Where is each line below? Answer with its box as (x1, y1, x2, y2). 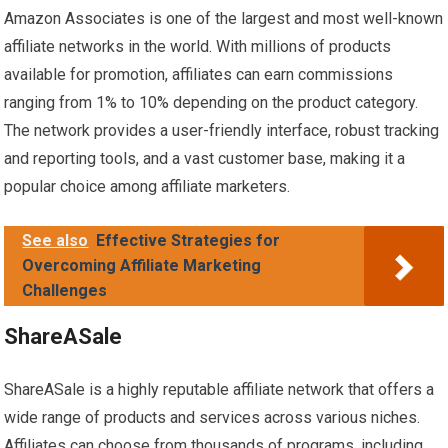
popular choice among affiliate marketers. (4, 177, 291, 197)
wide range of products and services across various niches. (4, 408, 421, 428)
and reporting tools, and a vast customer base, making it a (4, 149, 406, 169)
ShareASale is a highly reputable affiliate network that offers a (4, 380, 435, 400)
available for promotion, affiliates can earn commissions (4, 65, 394, 85)
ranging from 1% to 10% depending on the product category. (4, 93, 419, 113)
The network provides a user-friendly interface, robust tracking (4, 121, 440, 141)
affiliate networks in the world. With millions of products (4, 37, 392, 57)
